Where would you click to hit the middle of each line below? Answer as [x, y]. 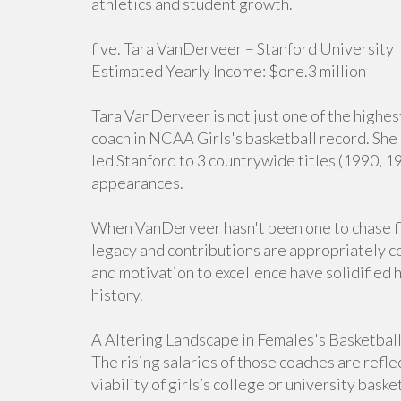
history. [117, 294]
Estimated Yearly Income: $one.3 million [229, 71]
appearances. [137, 183]
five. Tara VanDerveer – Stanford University [243, 48]
